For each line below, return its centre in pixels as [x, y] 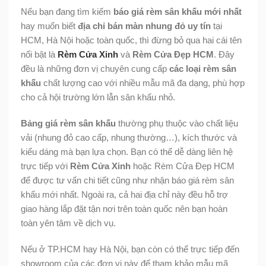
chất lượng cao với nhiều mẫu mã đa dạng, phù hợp [143, 83]
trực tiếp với [45, 166]
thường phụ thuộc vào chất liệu [177, 123]
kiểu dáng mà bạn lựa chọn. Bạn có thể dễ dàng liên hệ [127, 151]
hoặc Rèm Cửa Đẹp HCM [183, 166]
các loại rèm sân [203, 68]
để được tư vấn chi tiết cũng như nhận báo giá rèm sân [127, 180]
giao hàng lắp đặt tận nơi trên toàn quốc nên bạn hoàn [124, 208]
